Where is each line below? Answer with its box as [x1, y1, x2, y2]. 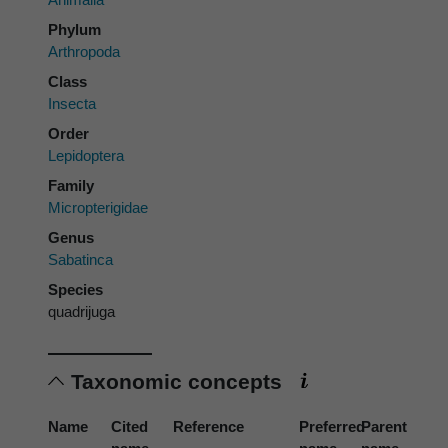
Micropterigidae [48, 199, 148, 217]
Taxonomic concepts [71, 369, 288, 393]
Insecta [48, 95, 96, 113]
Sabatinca [48, 251, 113, 269]
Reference [173, 417, 245, 435]
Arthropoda [48, 43, 120, 61]
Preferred [298, 417, 365, 435]
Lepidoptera [48, 147, 124, 165]
